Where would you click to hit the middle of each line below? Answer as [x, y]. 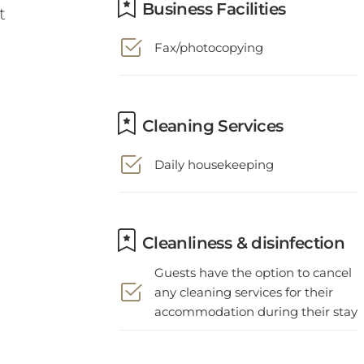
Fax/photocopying [209, 36]
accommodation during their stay [256, 300]
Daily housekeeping [214, 153]
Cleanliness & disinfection [241, 232]
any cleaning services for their [244, 281]
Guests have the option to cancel [253, 261]
